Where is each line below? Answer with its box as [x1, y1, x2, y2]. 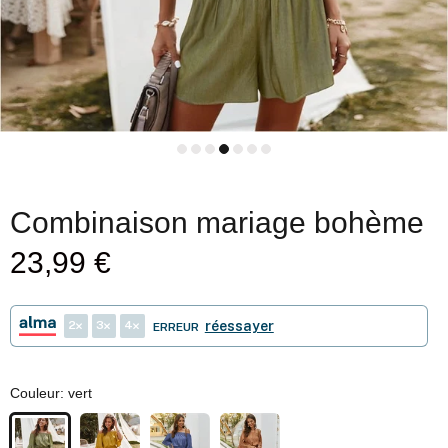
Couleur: [10, 385, 68, 401]
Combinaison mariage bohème [10, 206, 424, 239]
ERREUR [152, 320, 199, 334]
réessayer [204, 318, 274, 334]
